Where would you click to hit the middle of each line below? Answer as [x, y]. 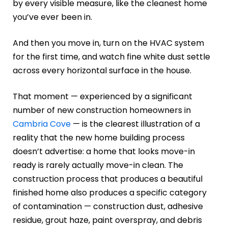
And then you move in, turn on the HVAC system [108, 43]
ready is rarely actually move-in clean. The [98, 165]
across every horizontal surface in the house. [102, 71]
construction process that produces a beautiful [108, 179]
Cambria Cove [42, 124]
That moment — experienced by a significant [103, 97]
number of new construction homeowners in [102, 110]
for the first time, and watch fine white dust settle [111, 57]
